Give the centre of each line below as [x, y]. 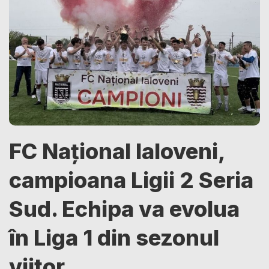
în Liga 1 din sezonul [114, 237]
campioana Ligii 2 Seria [131, 180]
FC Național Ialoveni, [117, 151]
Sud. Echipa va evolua [124, 209]
